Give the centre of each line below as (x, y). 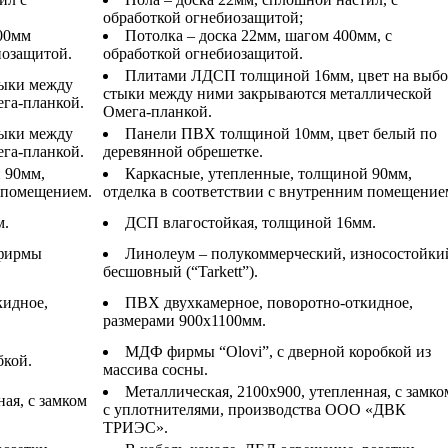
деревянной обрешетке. (183, 151)
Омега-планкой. (157, 111)
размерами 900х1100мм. (184, 320)
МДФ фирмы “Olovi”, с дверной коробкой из (278, 351)
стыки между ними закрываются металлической (267, 93)
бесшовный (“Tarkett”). (180, 271)
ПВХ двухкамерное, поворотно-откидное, (269, 302)
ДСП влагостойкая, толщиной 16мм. (250, 222)
